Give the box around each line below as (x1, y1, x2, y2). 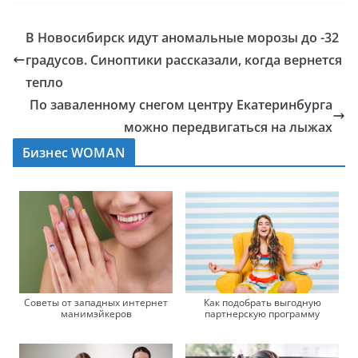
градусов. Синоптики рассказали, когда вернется (26, 51, 342, 70)
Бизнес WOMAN (22, 144, 125, 162)
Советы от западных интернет (24, 295, 168, 309)
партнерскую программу (205, 306, 320, 320)
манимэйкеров (60, 306, 132, 320)
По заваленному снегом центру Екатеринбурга (30, 96, 332, 114)
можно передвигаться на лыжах (124, 118, 332, 137)
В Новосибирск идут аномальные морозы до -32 (26, 29, 339, 47)
